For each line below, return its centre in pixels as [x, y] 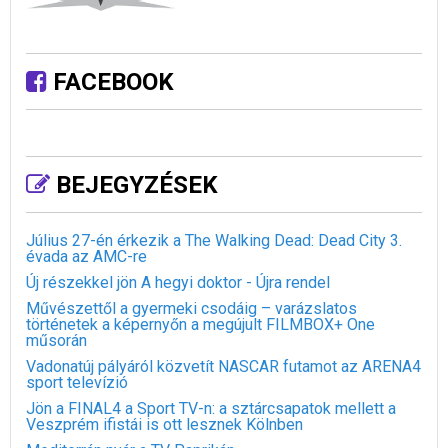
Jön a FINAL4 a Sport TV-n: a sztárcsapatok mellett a [211, 409]
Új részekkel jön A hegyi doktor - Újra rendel [178, 283]
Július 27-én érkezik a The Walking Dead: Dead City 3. [214, 241]
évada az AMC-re [86, 257]
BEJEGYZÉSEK [134, 185]
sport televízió [77, 383]
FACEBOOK [110, 82]
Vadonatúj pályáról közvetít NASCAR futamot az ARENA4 [223, 367]
